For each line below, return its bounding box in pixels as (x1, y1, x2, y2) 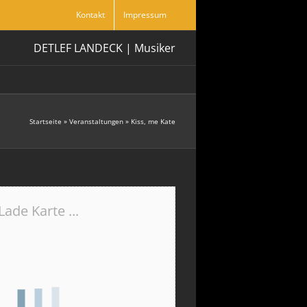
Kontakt (76, 9, 105, 21)
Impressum (123, 9, 167, 21)
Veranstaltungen (69, 116, 123, 126)
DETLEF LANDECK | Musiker (34, 40, 175, 56)
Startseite (29, 116, 62, 126)
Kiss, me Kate (131, 116, 175, 126)
